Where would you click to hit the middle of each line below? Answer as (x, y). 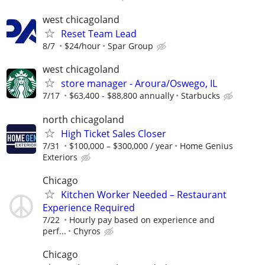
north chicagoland (83, 119)
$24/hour (83, 46)
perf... (54, 231)
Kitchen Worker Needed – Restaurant (144, 194)
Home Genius (206, 146)
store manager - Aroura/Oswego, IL (139, 84)
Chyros (87, 231)
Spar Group (130, 46)
